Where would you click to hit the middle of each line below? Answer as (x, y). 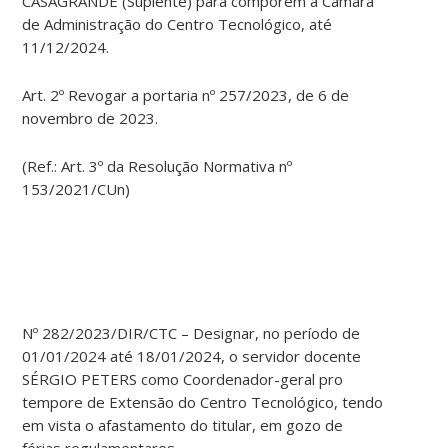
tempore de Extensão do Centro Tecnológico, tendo (203, 402)
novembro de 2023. (90, 118)
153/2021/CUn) (76, 189)
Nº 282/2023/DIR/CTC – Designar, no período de (191, 333)
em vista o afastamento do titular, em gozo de (183, 425)
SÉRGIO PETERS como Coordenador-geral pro (183, 379)
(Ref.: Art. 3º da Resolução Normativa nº (157, 166)
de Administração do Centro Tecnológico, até (177, 24)
